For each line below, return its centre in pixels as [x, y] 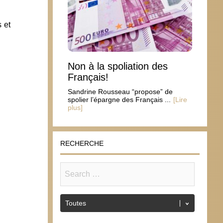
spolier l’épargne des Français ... [119, 99]
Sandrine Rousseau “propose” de [120, 91]
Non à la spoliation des [118, 66]
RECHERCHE [82, 143]
